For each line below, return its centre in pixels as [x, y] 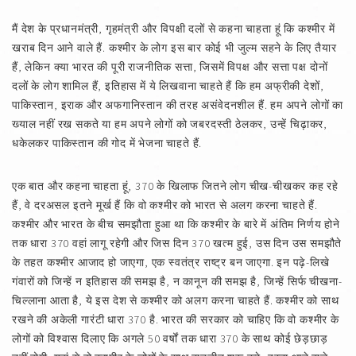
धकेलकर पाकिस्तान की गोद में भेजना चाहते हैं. [107, 143]
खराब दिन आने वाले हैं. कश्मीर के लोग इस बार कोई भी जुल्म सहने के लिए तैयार [174, 48]
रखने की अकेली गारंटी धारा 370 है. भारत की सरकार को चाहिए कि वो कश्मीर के [176, 319]
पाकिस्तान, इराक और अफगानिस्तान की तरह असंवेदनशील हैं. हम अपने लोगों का [178, 105]
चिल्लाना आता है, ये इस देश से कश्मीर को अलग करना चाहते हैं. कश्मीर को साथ [176, 300]
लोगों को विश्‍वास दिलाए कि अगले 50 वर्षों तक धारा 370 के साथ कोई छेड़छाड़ [170, 339]
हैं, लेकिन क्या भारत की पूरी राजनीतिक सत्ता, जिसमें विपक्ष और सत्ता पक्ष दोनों [170, 67]
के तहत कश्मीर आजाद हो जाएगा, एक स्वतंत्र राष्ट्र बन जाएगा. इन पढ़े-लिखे [171, 262]
